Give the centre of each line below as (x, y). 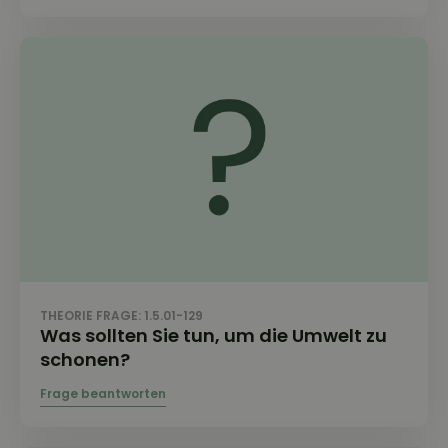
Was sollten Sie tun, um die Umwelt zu (213, 335)
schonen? (85, 359)
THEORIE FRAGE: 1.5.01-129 (121, 315)
